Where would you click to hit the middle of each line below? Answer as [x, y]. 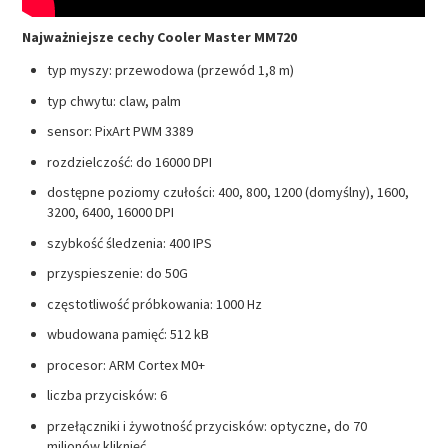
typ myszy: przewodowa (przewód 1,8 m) [171, 70]
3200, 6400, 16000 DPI [111, 212]
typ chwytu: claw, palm [114, 100]
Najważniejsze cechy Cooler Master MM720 [160, 37]
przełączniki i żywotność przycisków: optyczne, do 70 [207, 425]
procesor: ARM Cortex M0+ [126, 364]
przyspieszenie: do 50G [118, 273]
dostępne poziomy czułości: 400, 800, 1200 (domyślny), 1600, [228, 192]
